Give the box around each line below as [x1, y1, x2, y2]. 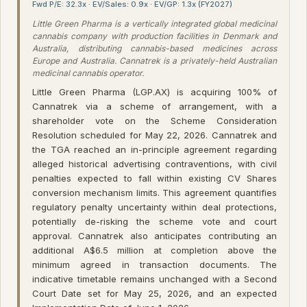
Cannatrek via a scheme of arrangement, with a [32, 100, 277, 112]
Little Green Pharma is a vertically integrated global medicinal [32, 18, 277, 29]
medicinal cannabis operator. [32, 67, 144, 78]
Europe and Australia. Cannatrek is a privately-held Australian [32, 55, 277, 66]
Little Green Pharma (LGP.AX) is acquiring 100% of [32, 86, 277, 97]
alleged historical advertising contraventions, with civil [32, 158, 277, 169]
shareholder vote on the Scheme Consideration [32, 114, 277, 126]
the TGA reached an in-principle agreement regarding [32, 143, 277, 155]
